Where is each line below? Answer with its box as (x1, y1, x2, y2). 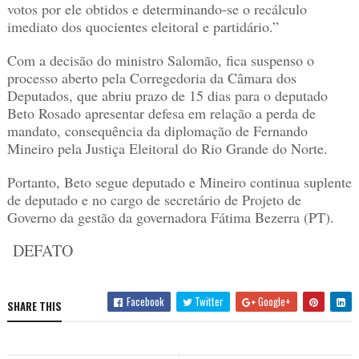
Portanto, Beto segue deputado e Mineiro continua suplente (6, 172, 352, 192)
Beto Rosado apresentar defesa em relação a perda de (6, 103, 316, 123)
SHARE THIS (6, 298, 62, 315)
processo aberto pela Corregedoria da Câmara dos (6, 68, 296, 88)
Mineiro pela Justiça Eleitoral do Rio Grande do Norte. (6, 139, 328, 159)
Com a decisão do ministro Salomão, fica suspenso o (6, 50, 314, 71)
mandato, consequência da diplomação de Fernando (6, 121, 308, 141)
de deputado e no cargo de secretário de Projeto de (6, 190, 301, 210)
